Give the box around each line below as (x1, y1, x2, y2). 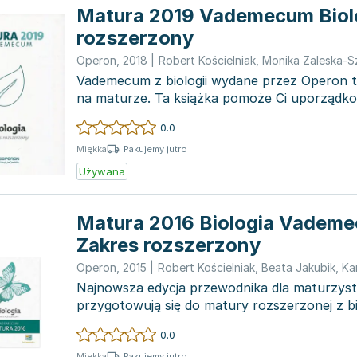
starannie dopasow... (76, 315, 202, 331)
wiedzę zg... (76, 108, 146, 124)
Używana (79, 165, 125, 178)
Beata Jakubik (261, 261, 335, 274)
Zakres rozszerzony (76, 233, 261, 257)
